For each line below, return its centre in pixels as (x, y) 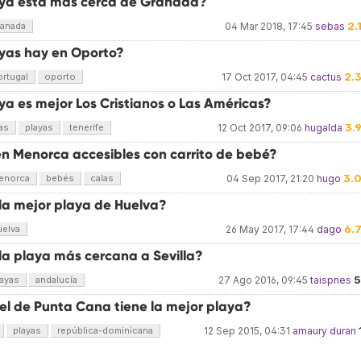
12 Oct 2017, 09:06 (260, 128)
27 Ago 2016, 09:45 (263, 280)
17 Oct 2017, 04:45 (265, 77)
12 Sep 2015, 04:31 (247, 331)
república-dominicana (105, 330)
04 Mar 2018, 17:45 (269, 26)
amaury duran (324, 331)
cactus (326, 77)
